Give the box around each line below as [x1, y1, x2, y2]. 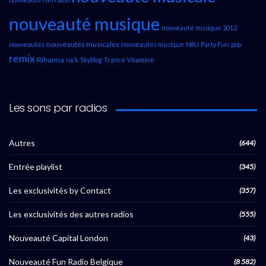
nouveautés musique [121, 40, 184, 49]
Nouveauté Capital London [9, 233, 108, 243]
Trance [104, 56, 125, 64]
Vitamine [127, 56, 154, 64]
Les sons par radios [9, 100, 107, 116]
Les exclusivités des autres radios [9, 209, 134, 220]
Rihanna [37, 55, 64, 65]
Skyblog [80, 56, 102, 64]
